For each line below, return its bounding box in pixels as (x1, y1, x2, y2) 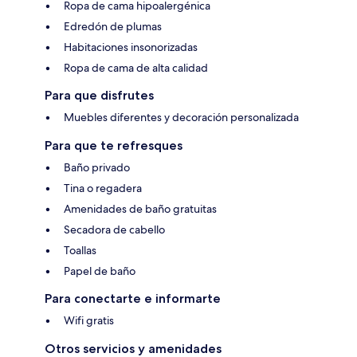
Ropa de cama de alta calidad (64, 61, 208, 76)
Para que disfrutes (45, 88, 154, 104)
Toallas (64, 243, 96, 258)
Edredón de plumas (64, 19, 162, 34)
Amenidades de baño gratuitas (64, 202, 217, 217)
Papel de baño (64, 264, 135, 279)
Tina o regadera (64, 181, 142, 196)
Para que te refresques (45, 138, 182, 154)
